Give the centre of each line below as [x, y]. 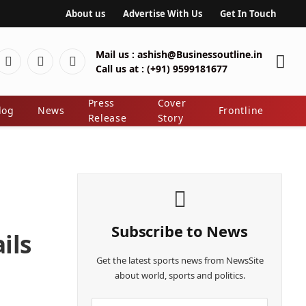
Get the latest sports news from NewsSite [180, 260]
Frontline [241, 110]
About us [85, 13]
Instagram [98, 69]
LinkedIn [61, 69]
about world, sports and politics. [180, 275]
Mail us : [115, 54]
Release [107, 118]
